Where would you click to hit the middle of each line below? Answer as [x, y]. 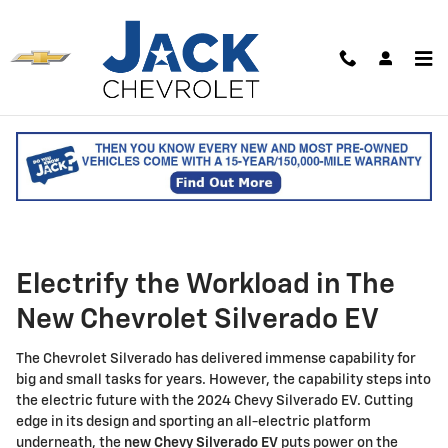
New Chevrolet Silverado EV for [219, 153]
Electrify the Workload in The [205, 285]
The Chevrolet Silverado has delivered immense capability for [216, 358]
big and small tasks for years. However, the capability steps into [223, 379]
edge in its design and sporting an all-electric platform [193, 421]
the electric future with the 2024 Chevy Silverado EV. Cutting [214, 400]
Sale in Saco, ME [124, 188]
